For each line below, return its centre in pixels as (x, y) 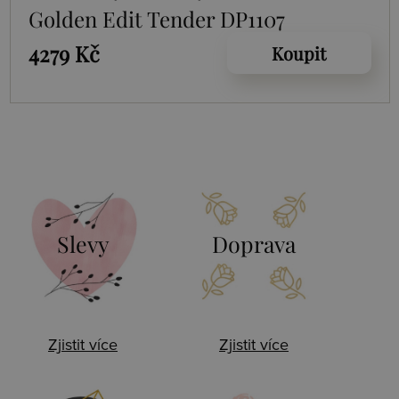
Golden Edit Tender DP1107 (156, 19)
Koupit (299, 53)
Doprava (254, 244)
